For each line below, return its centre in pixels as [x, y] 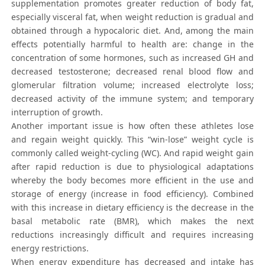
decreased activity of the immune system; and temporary [132, 99]
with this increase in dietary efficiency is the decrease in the [132, 208]
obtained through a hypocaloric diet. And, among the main [132, 31]
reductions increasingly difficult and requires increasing [132, 235]
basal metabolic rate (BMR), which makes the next [132, 221]
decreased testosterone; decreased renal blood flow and [132, 72]
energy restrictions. [50, 248]
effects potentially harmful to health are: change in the [132, 44]
